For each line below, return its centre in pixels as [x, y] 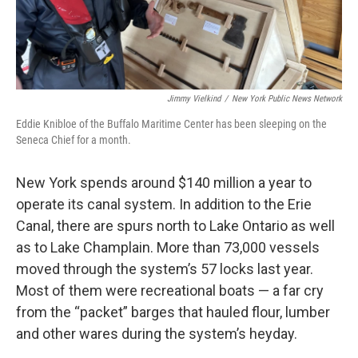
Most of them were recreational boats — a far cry [170, 290]
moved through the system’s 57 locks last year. [165, 268]
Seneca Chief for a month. [74, 139]
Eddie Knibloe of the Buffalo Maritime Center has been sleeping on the [171, 123]
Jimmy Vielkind [194, 98]
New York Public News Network [287, 98]
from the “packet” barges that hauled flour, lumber [173, 312]
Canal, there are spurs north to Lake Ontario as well [175, 225]
